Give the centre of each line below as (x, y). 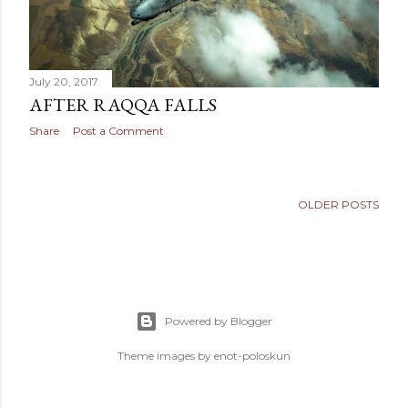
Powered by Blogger (219, 321)
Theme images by (166, 356)
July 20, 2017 (64, 82)
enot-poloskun (252, 356)
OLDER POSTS (338, 205)
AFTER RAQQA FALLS (123, 105)
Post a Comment (118, 131)
